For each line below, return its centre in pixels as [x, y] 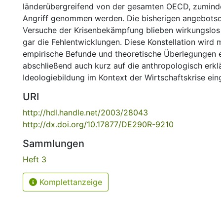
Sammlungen [54, 144]
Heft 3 [35, 159]
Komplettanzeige [70, 182]
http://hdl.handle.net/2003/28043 [85, 112]
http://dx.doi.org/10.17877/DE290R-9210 [98, 124]
